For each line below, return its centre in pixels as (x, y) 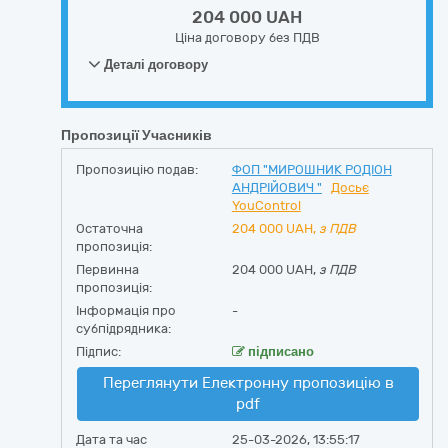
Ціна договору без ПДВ (247, 37)
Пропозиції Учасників (136, 135)
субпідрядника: (123, 328)
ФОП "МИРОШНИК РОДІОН (311, 169)
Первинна (107, 269)
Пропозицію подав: (137, 169)
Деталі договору (154, 64)
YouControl (266, 205)
